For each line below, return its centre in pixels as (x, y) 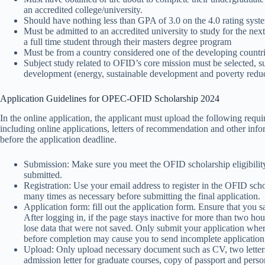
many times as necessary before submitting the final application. (142, 196)
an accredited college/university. (83, 9)
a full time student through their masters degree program (127, 41)
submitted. (43, 174)
